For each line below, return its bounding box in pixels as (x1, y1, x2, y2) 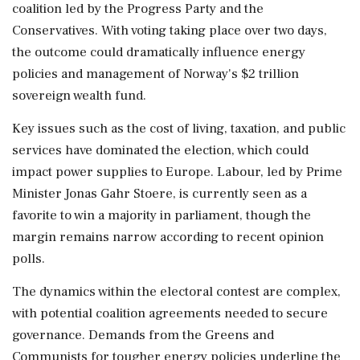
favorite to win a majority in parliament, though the (12, 207, 311, 224)
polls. (12, 250, 45, 268)
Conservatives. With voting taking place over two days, (12, 22, 327, 39)
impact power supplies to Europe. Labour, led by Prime (12, 163, 342, 181)
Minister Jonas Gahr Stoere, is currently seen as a (12, 185, 307, 202)
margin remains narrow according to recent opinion (12, 228, 324, 246)
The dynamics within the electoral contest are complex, (12, 283, 341, 301)
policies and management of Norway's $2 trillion (12, 65, 299, 83)
